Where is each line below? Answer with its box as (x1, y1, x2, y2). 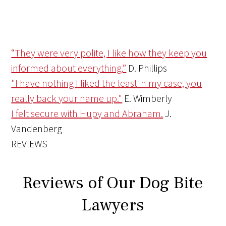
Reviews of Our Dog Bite (23, 172, 203, 194)
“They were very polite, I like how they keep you (11, 46, 207, 60)
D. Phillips (128, 62, 167, 75)
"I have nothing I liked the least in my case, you (11, 77, 202, 90)
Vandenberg (11, 122, 63, 135)
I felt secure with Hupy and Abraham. (11, 107, 163, 120)
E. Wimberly (124, 92, 173, 105)
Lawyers (82, 194, 144, 216)
